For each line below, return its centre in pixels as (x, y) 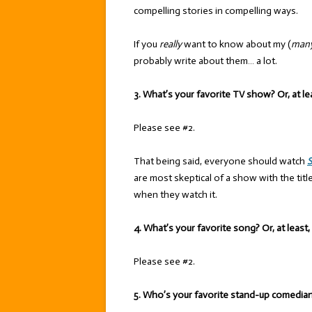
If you (147, 44)
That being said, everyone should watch (220, 161)
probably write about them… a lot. (205, 61)
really (171, 44)
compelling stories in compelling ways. (216, 11)
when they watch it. (175, 195)
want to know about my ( (236, 44)
